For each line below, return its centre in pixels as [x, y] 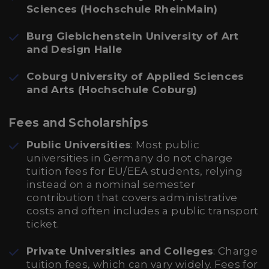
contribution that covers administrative [132, 198]
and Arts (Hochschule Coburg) [112, 89]
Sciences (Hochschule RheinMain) [122, 9]
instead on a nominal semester [111, 184]
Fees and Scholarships [78, 123]
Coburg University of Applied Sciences [135, 76]
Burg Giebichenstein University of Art [133, 36]
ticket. [43, 224]
